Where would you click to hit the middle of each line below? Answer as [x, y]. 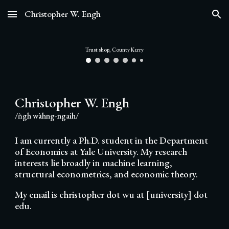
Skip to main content [44, 19]
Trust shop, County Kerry [114, 50]
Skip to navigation [189, 19]
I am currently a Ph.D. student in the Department [112, 140]
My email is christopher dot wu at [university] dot [111, 194]
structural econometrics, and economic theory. [108, 174]
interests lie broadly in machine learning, [94, 163]
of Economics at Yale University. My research [101, 151]
